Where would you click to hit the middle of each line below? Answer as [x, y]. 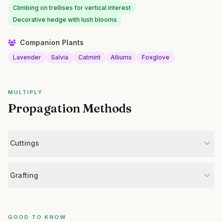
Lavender [27, 57]
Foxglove [156, 57]
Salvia [60, 57]
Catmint [89, 57]
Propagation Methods [70, 108]
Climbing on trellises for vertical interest [72, 8]
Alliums [121, 57]
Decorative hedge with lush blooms [65, 20]
